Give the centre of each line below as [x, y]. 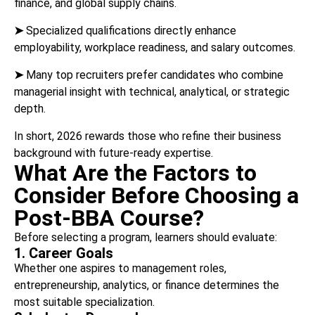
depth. [30, 108]
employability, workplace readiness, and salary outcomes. [155, 47]
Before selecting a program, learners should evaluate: [146, 237]
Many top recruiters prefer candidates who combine [153, 75]
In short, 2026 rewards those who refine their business [148, 136]
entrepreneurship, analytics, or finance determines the [147, 285]
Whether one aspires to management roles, [120, 268]
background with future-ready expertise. [114, 153]
